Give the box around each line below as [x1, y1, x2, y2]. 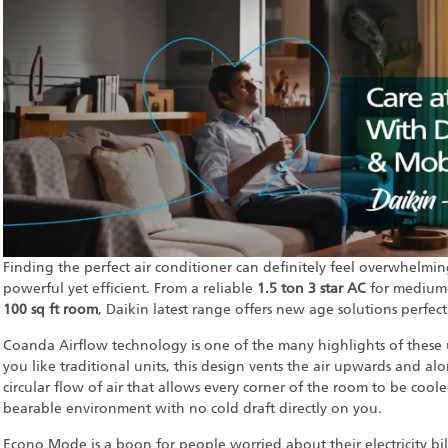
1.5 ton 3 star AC [257, 280, 371, 298]
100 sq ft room [3, 301, 99, 319]
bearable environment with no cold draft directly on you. [3, 400, 383, 418]
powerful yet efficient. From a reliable [3, 280, 258, 298]
